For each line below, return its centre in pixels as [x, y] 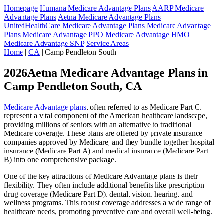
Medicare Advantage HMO [147, 34]
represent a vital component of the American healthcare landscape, [106, 115]
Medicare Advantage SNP [44, 43]
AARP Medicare [178, 8]
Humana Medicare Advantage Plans [95, 8]
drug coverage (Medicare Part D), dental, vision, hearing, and [98, 194]
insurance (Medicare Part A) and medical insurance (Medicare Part [106, 151]
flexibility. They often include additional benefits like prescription [104, 185]
